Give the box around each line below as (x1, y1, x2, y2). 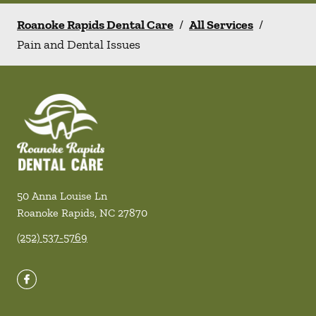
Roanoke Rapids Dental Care (17, 17, 174, 32)
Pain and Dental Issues (17, 37, 140, 52)
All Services (189, 17, 253, 32)
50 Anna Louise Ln (17, 189, 107, 203)
